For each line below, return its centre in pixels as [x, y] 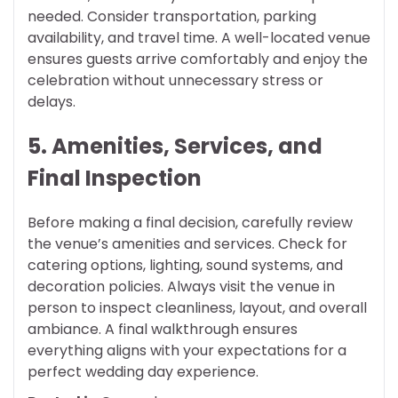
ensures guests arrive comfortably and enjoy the [198, 60]
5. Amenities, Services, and [175, 147]
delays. [52, 102]
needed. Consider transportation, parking [172, 17]
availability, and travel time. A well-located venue [199, 38]
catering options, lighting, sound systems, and [185, 266]
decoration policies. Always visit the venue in [181, 287]
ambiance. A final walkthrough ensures [163, 330]
